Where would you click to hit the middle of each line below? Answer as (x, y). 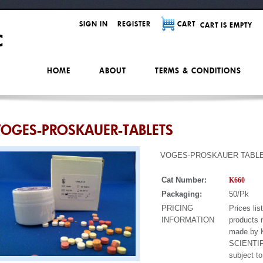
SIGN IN (94, 24)
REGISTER (134, 24)
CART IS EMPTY (226, 25)
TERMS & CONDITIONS (198, 71)
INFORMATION (188, 220)
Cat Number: (184, 180)
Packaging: (182, 194)
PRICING (177, 208)
